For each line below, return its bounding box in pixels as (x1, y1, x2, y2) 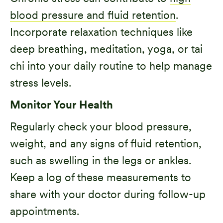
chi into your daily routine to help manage (10, 59, 212, 72)
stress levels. (10, 76, 71, 89)
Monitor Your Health (10, 98, 113, 111)
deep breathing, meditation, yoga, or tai (10, 42, 203, 55)
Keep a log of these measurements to (10, 170, 191, 184)
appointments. (10, 204, 79, 218)
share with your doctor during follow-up (10, 187, 206, 201)
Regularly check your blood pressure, (10, 119, 192, 133)
